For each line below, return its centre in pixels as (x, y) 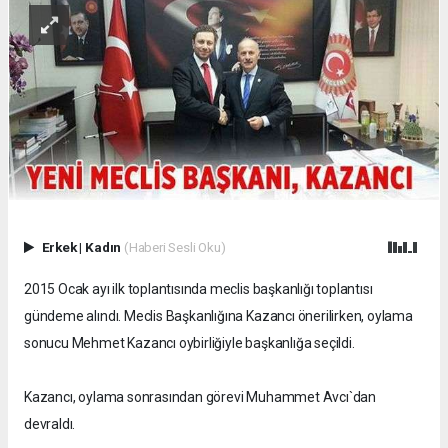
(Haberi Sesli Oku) (174, 247)
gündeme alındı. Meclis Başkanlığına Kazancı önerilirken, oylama (218, 316)
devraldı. (50, 424)
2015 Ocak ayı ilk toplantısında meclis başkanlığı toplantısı (198, 289)
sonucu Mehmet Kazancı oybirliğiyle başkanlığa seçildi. (189, 343)
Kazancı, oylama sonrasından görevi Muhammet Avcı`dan (200, 397)
